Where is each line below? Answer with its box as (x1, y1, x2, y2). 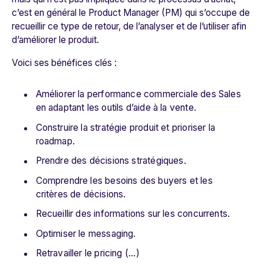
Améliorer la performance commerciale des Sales (35, 88, 241, 100)
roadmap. (35, 135, 75, 147)
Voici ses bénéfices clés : (12, 57, 117, 69)
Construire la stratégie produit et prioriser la (35, 121, 215, 133)
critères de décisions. (35, 188, 126, 200)
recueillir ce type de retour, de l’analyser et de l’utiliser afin (12, 21, 246, 32)
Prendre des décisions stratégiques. (35, 155, 186, 167)
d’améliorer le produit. (12, 34, 99, 46)
